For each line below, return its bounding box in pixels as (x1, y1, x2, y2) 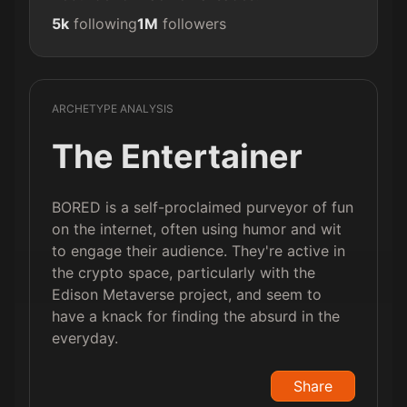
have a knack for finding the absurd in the (52, 307, 340, 325)
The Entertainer (52, 136, 303, 176)
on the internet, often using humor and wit (52, 220, 342, 238)
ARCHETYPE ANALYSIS (52, 102, 174, 115)
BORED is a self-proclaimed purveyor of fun (52, 198, 353, 216)
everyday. (52, 329, 118, 347)
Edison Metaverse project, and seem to (52, 285, 322, 303)
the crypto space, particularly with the (52, 263, 315, 282)
